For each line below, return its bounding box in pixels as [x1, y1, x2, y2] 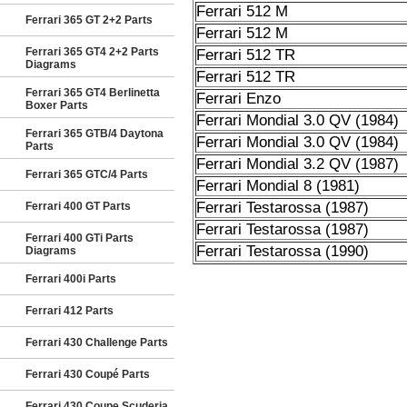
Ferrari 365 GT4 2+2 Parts [25, 45, 159, 58]
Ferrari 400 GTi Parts [25, 232, 134, 244]
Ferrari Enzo [195, 90, 281, 107]
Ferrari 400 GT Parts [25, 200, 131, 213]
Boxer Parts [25, 99, 88, 112]
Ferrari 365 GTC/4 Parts [25, 168, 148, 181]
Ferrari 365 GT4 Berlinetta [25, 86, 160, 99]
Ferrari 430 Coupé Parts [25, 368, 150, 381]
